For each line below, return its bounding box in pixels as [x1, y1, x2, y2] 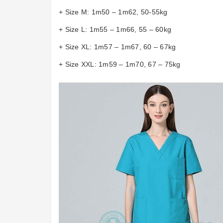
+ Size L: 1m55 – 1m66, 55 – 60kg [59, 25, 171, 33]
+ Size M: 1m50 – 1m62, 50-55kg [59, 8, 168, 16]
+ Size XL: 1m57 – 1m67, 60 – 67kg [59, 43, 176, 51]
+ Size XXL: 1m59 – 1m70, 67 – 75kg [59, 60, 181, 68]
